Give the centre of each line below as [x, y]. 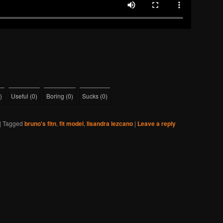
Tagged [13, 123]
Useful [20, 96]
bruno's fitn [40, 123]
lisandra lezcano [110, 123]
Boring [55, 96]
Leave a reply [157, 123]
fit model [71, 123]
